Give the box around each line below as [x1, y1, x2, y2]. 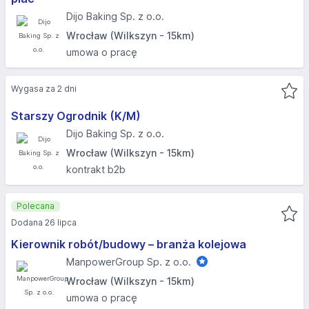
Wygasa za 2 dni [11, 83, 77, 94]
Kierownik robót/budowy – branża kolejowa [11, 237, 246, 251]
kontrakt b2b [66, 163, 126, 175]
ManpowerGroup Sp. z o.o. [66, 256, 191, 268]
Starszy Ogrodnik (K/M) [11, 109, 141, 123]
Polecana [17, 201, 54, 211]
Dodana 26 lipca [11, 217, 77, 228]
